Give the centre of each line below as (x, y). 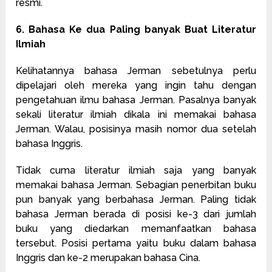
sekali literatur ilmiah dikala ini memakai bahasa (136, 114)
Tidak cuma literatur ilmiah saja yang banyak (136, 170)
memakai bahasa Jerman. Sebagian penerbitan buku (136, 185)
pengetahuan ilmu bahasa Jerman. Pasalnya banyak (136, 100)
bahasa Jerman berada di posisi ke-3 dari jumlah (136, 214)
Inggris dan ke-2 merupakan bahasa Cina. (108, 257)
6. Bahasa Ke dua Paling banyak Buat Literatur (136, 29)
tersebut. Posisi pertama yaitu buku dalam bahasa (136, 243)
